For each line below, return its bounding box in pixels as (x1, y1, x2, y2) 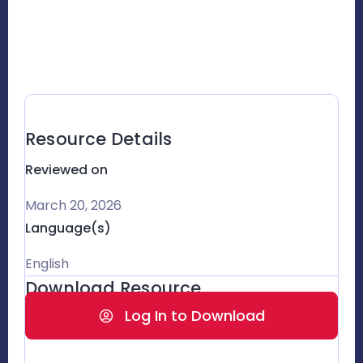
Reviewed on (25, 160, 108, 179)
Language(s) (25, 218, 111, 237)
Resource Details (25, 126, 173, 151)
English (25, 254, 69, 273)
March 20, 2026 (25, 195, 122, 215)
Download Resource (25, 275, 202, 300)
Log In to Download (125, 305, 265, 326)
